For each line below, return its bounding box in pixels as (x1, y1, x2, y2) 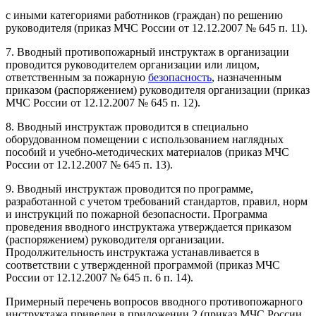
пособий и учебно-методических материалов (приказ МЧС (6, 145, 289, 158)
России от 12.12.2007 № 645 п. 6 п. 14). (6, 271, 193, 284)
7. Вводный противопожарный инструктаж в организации (6, 45, 289, 58)
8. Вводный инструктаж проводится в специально (6, 120, 248, 133)
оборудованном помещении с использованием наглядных (6, 133, 284, 145)
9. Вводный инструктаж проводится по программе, (6, 182, 253, 195)
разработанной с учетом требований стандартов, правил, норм (6, 195, 308, 207)
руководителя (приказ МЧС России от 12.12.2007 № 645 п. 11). (6, 21, 308, 34)
